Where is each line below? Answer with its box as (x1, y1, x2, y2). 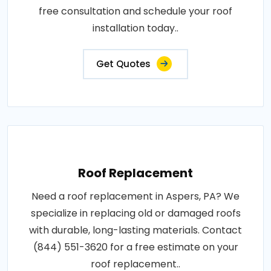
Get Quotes (96, 57, 151, 70)
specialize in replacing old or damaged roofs (30, 206, 241, 220)
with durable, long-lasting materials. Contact (29, 223, 242, 237)
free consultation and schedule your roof (39, 4, 232, 18)
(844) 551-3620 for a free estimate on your (33, 240, 238, 254)
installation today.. (93, 21, 178, 35)
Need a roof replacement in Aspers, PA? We (31, 189, 240, 203)
